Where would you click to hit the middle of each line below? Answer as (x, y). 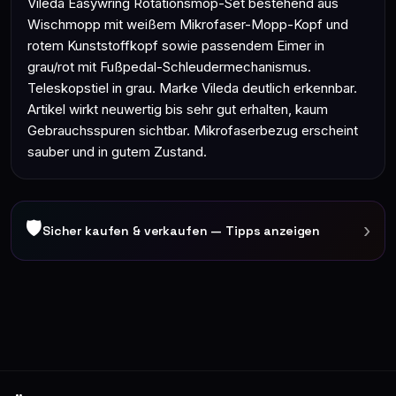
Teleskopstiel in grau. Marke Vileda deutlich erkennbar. (192, 88)
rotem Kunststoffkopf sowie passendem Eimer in (176, 46)
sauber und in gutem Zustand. (117, 152)
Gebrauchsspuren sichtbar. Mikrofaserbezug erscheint (193, 130)
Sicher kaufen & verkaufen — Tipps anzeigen (182, 231)
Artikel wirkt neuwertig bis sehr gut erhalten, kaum (178, 109)
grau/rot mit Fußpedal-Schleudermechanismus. (169, 67)
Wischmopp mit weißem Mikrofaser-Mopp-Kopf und (188, 24)
